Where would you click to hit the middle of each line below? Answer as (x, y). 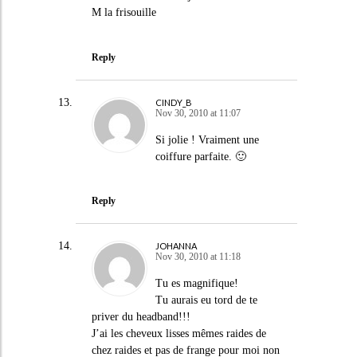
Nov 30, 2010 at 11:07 (198, 113)
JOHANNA (176, 246)
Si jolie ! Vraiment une (207, 139)
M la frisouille (124, 12)
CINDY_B (173, 102)
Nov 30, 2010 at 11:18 (198, 257)
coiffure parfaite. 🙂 (200, 156)
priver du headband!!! (141, 317)
